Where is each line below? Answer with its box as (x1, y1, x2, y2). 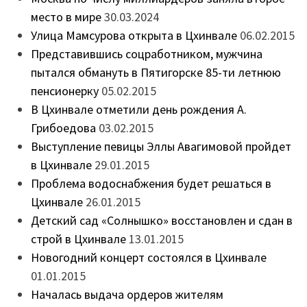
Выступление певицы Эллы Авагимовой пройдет (30, 138, 291, 154)
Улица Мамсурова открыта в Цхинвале (30, 27, 237, 43)
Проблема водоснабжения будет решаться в (30, 175, 271, 191)
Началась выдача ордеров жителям (30, 286, 223, 302)
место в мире (30, 8, 101, 25)
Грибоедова (30, 119, 96, 136)
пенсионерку (30, 82, 99, 99)
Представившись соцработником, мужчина (30, 45, 262, 62)
